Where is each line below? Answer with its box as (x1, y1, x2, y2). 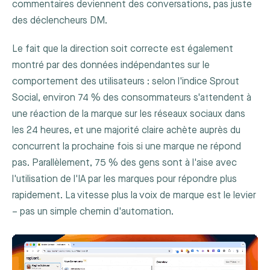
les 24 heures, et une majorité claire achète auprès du (12, 124, 240, 136)
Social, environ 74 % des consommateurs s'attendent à (12, 92, 251, 104)
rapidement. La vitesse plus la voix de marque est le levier (12, 189, 256, 201)
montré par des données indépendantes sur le (12, 59, 210, 71)
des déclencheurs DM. (12, 15, 107, 27)
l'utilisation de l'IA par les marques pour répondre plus (12, 173, 237, 185)
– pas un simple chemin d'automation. (12, 206, 174, 218)
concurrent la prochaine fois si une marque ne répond (12, 140, 241, 152)
